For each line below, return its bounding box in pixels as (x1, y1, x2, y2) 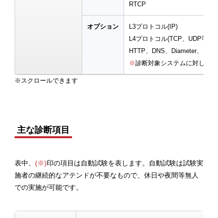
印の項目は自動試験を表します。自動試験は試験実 (47, 159, 203, 167)
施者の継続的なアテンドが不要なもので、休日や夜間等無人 (15, 171, 199, 180)
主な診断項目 (17, 125, 70, 135)
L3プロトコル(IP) (129, 23, 178, 31)
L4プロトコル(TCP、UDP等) (129, 35, 210, 43)
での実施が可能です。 (15, 183, 83, 192)
